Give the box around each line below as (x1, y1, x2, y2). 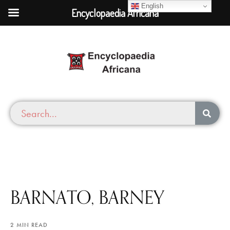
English (139, 2, 164, 10)
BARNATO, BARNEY (10, 186, 164, 208)
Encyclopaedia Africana (71, 6, 159, 20)
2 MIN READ (10, 221, 48, 229)
